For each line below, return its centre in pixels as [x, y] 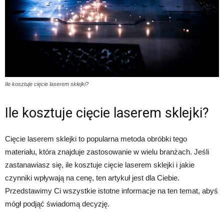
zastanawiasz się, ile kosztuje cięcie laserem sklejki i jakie [100, 165]
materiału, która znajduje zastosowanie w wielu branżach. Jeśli [107, 152]
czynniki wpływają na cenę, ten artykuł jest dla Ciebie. [92, 178]
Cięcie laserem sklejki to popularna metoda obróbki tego [96, 139]
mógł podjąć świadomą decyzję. [57, 204]
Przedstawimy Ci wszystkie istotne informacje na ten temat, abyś [111, 191]
